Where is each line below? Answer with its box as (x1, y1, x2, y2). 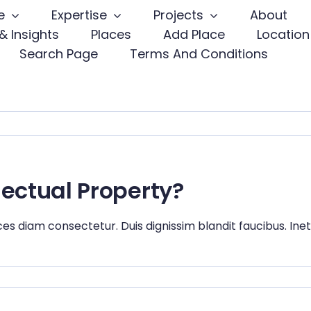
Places (90, 26, 131, 43)
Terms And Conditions (129, 45, 268, 62)
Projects (153, 6, 203, 24)
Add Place (162, 26, 225, 43)
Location (256, 26, 310, 43)
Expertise (51, 6, 107, 24)
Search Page (19, 45, 98, 62)
